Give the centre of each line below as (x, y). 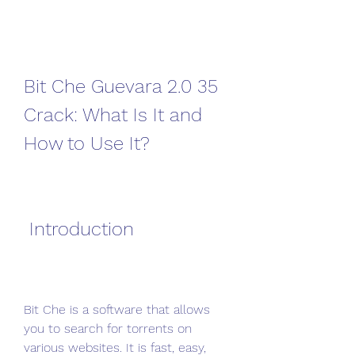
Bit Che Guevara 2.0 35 (121, 86)
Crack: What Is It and (113, 115)
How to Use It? (87, 143)
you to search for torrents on (108, 328)
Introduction (82, 229)
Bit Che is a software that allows (117, 309)
